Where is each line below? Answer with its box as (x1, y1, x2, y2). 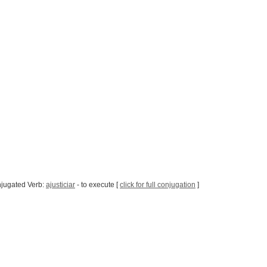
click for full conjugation (120, 181, 195, 190)
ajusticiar (46, 181, 75, 190)
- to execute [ (75, 181, 120, 190)
